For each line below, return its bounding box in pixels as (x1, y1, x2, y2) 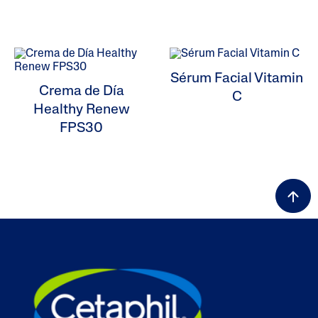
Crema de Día (38, 84, 124, 99)
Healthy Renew (33, 103, 130, 118)
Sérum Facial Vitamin (170, 71, 303, 86)
